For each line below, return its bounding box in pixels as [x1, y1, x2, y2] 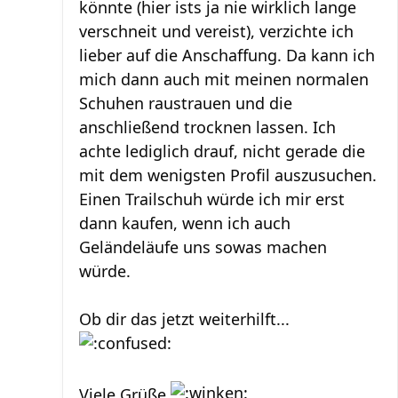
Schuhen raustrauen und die [79, 92, 292, 114]
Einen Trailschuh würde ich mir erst [79, 187, 345, 210]
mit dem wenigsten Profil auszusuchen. [79, 163, 377, 186]
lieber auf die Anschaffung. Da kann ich [79, 44, 375, 66]
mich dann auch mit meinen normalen [79, 68, 369, 90]
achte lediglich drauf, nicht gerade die [79, 139, 365, 162]
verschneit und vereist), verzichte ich [79, 20, 354, 42]
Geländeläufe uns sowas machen [79, 235, 327, 258]
